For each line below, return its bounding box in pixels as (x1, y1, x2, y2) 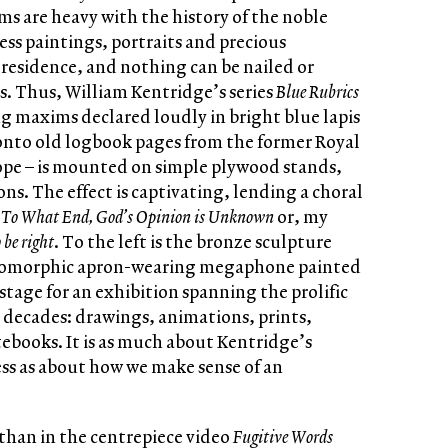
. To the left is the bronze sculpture (54, 229, 332, 254)
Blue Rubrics (276, 79, 359, 104)
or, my (274, 204, 328, 229)
